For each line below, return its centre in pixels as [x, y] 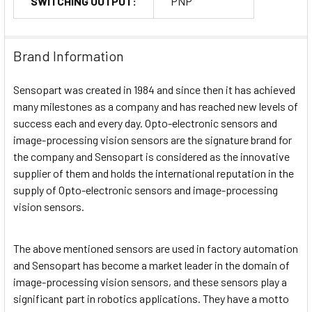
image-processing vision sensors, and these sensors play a [150, 282]
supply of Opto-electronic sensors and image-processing [146, 189]
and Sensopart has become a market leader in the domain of [151, 265]
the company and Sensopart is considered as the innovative [151, 156]
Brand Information [69, 55]
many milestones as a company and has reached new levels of [156, 106]
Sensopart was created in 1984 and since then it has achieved [154, 89]
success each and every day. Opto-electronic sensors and [145, 123]
